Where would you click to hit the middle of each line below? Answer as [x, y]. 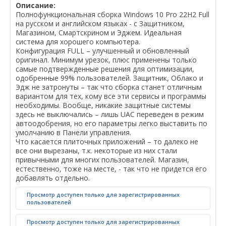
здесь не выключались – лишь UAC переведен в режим [110, 114]
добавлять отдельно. [53, 178]
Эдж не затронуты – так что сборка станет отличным [109, 87]
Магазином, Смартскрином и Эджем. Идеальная [99, 33]
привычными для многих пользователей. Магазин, [102, 160]
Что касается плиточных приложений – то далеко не [107, 142]
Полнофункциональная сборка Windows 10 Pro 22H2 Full [112, 14]
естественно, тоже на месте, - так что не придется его [111, 169]
